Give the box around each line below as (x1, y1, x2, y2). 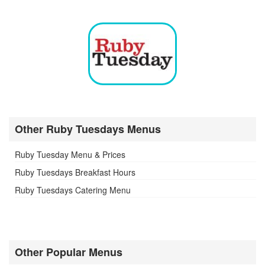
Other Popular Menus (15, 244, 122, 260)
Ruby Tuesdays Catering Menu (15, 184, 131, 196)
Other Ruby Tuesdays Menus (15, 121, 161, 137)
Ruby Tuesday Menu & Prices (15, 148, 125, 161)
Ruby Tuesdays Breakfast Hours (15, 166, 135, 179)
